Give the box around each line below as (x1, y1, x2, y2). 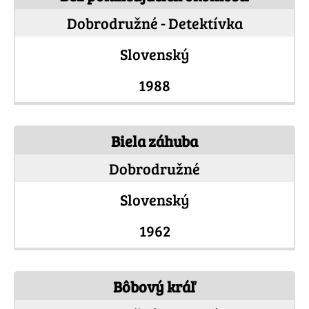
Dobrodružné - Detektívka (66, 12, 243, 34)
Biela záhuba (111, 130, 198, 152)
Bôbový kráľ (113, 276, 196, 297)
